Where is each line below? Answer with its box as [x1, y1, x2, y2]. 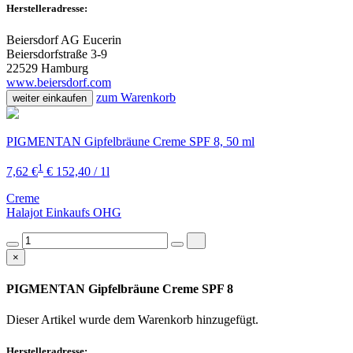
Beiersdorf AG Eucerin [6, 32, 121, 46]
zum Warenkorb [96, 90, 176, 104]
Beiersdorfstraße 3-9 [6, 46, 107, 61]
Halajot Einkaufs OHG [6, 205, 121, 219]
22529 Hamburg [6, 61, 88, 75]
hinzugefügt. [196, 313, 258, 327]
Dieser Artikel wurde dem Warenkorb [6, 313, 196, 327]
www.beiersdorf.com [6, 75, 111, 89]
